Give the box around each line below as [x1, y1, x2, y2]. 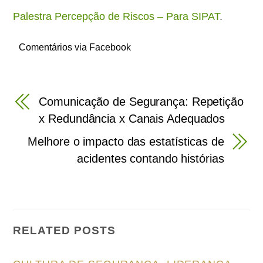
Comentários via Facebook [19, 42, 131, 52]
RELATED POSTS [13, 224, 116, 237]
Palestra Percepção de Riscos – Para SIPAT [13, 11, 220, 23]
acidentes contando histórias [77, 152, 224, 166]
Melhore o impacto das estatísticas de [28, 135, 224, 149]
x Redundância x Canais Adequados [39, 112, 225, 126]
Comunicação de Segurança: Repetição [39, 95, 244, 109]
